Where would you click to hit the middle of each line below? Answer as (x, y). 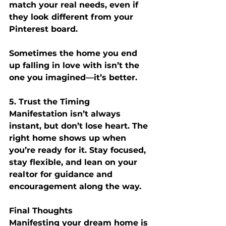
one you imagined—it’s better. (73, 77)
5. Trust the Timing (49, 101)
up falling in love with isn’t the (75, 65)
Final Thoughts (41, 210)
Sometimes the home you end (74, 53)
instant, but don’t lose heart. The (80, 126)
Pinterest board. (43, 29)
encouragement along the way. (75, 186)
